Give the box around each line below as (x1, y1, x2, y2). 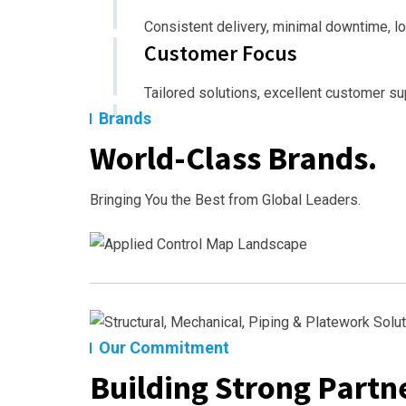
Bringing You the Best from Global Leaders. (90, 191, 361, 209)
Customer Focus (144, 39, 297, 68)
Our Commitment (99, 337, 229, 357)
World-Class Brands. (90, 138, 377, 179)
